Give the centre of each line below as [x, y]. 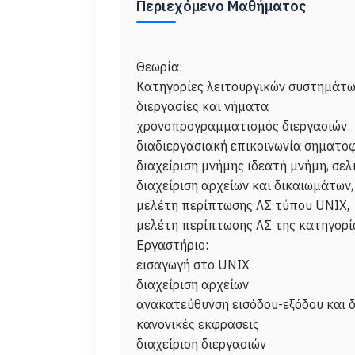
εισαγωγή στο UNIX [193, 265]
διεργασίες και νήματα [202, 106]
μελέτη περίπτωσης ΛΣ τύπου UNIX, [243, 205]
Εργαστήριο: [172, 245]
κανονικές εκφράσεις [198, 324]
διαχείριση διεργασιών [201, 344]
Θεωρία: [159, 67]
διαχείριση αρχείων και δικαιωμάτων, [245, 185]
